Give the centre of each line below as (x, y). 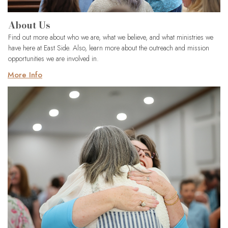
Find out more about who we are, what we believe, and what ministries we (111, 37)
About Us (29, 25)
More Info (25, 75)
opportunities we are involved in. (53, 59)
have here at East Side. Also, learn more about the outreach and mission (109, 48)
